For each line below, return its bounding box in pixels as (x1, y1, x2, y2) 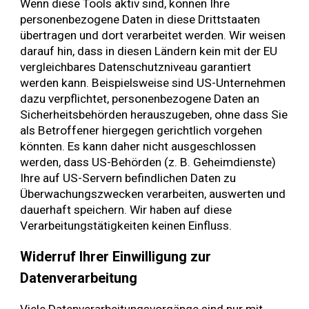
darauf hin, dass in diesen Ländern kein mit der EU (20, 43, 278, 58)
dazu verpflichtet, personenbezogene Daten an (20, 91, 260, 106)
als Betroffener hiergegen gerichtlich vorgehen (20, 123, 263, 137)
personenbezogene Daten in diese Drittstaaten (20, 12, 261, 26)
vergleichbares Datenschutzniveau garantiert (20, 59, 252, 74)
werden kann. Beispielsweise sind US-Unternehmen (20, 75, 286, 90)
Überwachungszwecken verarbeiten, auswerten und (20, 186, 286, 201)
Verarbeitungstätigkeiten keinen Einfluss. (20, 218, 232, 232)
